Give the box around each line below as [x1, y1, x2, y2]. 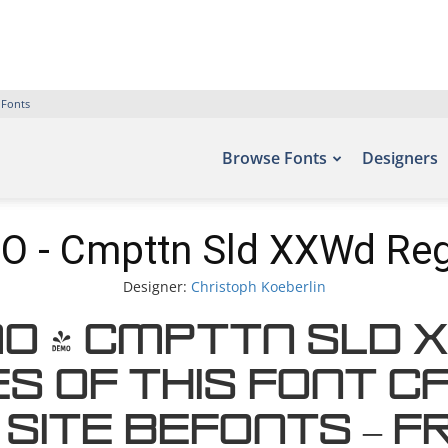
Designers [362, 147, 438, 169]
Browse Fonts [222, 147, 327, 169]
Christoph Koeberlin [190, 277, 326, 296]
